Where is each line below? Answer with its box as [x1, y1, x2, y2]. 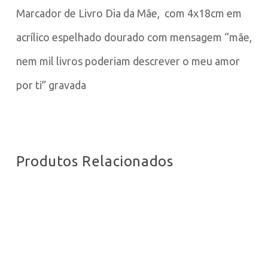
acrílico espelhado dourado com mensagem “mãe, [16, 31, 252, 44]
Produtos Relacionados [16, 153, 173, 170]
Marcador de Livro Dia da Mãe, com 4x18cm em [16, 7, 242, 20]
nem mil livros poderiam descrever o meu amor [16, 55, 240, 68]
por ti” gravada [16, 79, 86, 92]
